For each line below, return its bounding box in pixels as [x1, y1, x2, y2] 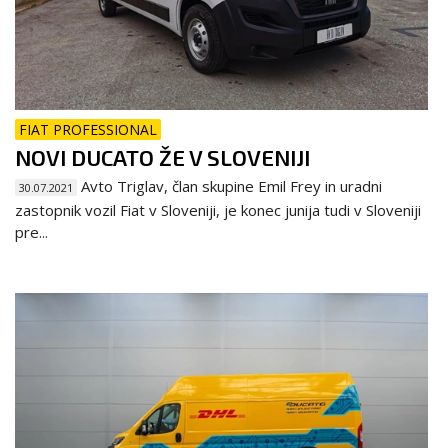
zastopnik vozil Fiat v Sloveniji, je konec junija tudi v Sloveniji [15, 200, 421, 221]
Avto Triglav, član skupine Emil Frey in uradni [77, 176, 382, 197]
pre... [15, 222, 48, 243]
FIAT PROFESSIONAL [19, 120, 157, 140]
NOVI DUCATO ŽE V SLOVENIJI [15, 144, 310, 171]
